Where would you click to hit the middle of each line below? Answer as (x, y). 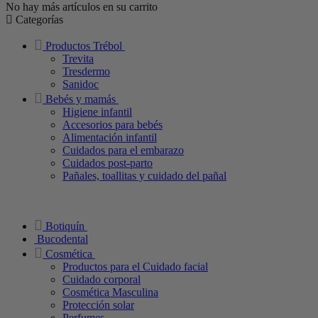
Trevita (78, 58)
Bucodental (62, 238)
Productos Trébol (84, 45)
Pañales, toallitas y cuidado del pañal (144, 175)
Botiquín (65, 226)
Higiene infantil (97, 111)
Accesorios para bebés (113, 124)
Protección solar (98, 305)
